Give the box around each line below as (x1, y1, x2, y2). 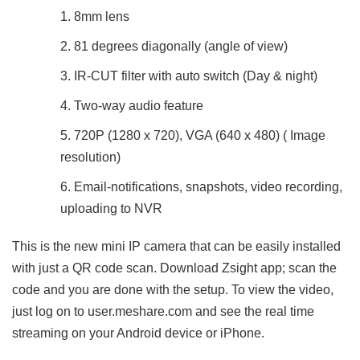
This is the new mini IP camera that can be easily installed (12, 239, 341, 254)
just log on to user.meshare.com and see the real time (12, 305, 314, 319)
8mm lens (74, 10, 129, 24)
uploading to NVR (60, 202, 162, 216)
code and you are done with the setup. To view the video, (12, 283, 333, 297)
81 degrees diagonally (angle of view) (74, 39, 288, 54)
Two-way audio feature (74, 99, 203, 113)
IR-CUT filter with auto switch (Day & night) (74, 69, 317, 84)
